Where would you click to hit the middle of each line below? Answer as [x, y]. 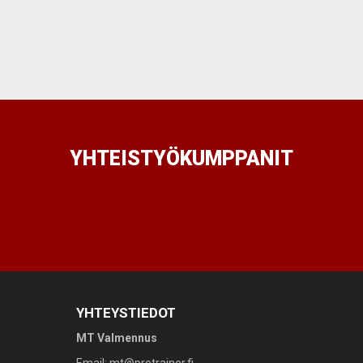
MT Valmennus [117, 338]
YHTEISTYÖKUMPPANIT [181, 159]
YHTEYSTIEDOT [126, 313]
